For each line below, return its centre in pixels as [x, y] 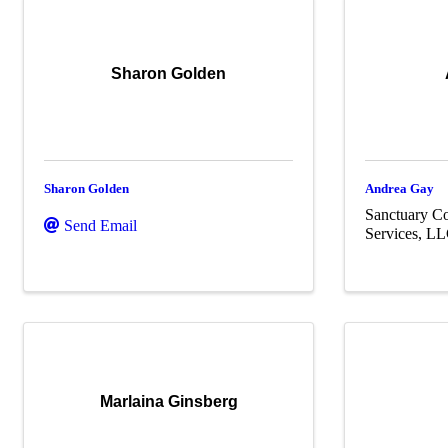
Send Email [100, 225]
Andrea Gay [400, 188]
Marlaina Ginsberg [168, 401]
